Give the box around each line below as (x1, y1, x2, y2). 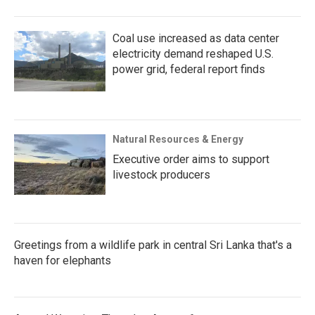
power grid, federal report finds (112, 62, 265, 76)
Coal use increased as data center (112, 31, 279, 45)
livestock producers (112, 167, 210, 181)
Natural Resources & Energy (112, 133, 243, 145)
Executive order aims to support (112, 152, 269, 166)
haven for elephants (14, 253, 111, 267)
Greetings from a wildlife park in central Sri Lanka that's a (14, 238, 292, 252)
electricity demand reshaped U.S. (112, 46, 274, 60)
